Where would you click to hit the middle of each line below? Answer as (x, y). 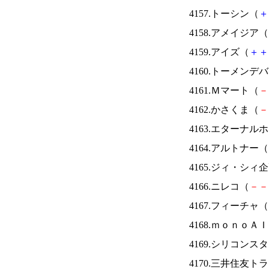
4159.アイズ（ (219, 52)
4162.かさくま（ (224, 110)
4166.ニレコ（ (219, 186)
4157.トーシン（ (224, 14)
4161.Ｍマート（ (224, 90)
